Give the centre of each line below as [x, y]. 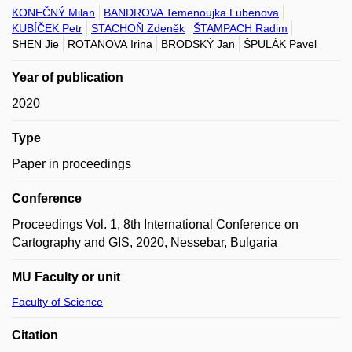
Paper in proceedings [71, 164]
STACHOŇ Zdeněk [138, 28]
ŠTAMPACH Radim [240, 28]
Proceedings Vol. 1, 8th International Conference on [155, 224]
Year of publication [68, 77]
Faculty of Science [57, 302]
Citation [35, 335]
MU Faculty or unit [66, 277]
